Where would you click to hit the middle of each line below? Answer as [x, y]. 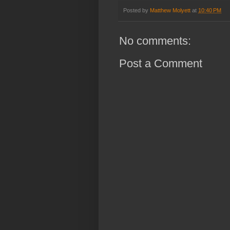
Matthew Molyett [170, 11]
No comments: [155, 41]
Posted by [137, 11]
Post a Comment [161, 64]
